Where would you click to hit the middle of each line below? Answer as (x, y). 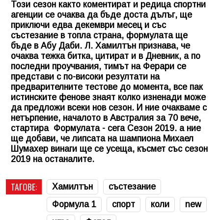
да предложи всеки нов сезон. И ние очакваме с (109, 107)
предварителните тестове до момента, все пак (107, 87)
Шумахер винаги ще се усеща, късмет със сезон (109, 149)
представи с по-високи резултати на (85, 76)
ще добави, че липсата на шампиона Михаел (102, 138)
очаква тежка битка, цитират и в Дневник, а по (106, 56)
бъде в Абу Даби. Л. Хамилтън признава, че (100, 45)
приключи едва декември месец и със (88, 25)
